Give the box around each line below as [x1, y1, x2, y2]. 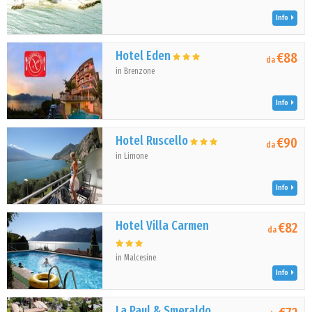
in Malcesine [116, 253, 157, 263]
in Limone [116, 151, 148, 161]
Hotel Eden [116, 48, 171, 63]
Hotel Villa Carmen [116, 218, 210, 233]
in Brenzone [116, 66, 155, 76]
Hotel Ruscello [116, 133, 189, 148]
